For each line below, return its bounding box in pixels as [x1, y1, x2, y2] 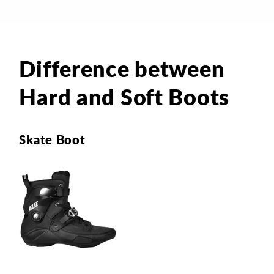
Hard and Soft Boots [19, 83, 230, 110]
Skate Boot [19, 132, 86, 147]
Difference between [19, 54, 225, 82]
